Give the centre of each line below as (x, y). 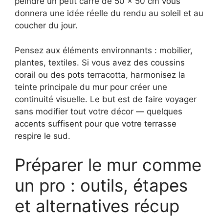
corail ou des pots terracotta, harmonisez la (100, 75)
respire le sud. (43, 136)
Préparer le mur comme (108, 165)
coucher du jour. (46, 26)
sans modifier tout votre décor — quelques (99, 111)
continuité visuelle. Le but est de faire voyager (106, 99)
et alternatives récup (97, 206)
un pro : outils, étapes (101, 186)
